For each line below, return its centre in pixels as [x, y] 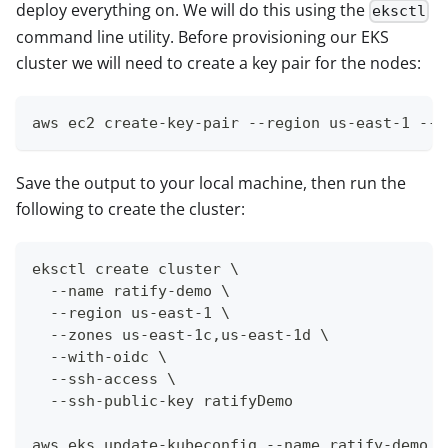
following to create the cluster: [130, 209]
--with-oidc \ [99, 357]
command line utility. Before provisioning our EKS [202, 37]
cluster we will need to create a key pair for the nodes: [218, 63]
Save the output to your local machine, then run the [211, 183]
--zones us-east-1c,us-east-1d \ [180, 335]
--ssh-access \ [104, 379]
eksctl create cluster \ [135, 269]
